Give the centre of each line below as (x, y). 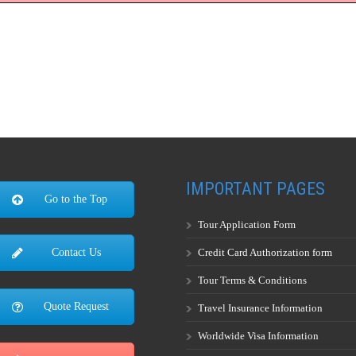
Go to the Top (76, 199)
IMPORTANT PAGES (255, 188)
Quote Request (76, 307)
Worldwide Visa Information (258, 335)
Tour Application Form (247, 224)
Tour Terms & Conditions (252, 280)
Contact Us (76, 253)
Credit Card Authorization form (265, 252)
